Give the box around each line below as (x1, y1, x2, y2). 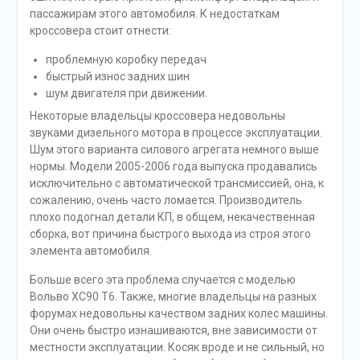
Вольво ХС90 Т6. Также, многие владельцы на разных (29, 289, 317, 303)
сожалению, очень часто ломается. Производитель (29, 193, 302, 207)
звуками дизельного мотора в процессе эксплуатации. (29, 125, 322, 139)
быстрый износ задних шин (45, 69, 190, 83)
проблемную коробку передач (45, 52, 207, 66)
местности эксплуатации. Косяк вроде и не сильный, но (29, 340, 325, 354)
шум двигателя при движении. (45, 86, 207, 100)
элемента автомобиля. (29, 243, 152, 257)
